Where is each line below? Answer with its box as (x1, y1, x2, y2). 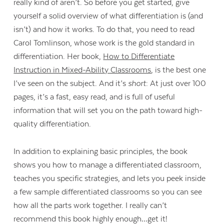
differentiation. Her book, (13, 52, 103, 61)
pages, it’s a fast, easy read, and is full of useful (13, 92, 175, 102)
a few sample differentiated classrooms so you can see (13, 187, 202, 196)
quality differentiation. (13, 119, 91, 129)
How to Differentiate (103, 52, 175, 61)
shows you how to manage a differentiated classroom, (13, 160, 202, 169)
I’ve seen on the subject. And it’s (13, 79, 128, 88)
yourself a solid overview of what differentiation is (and (13, 11, 203, 21)
